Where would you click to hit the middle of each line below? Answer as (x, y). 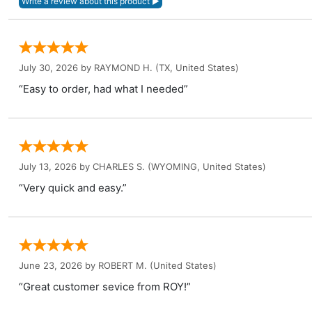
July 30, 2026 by (56, 68)
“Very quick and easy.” (73, 188)
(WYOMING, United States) (205, 166)
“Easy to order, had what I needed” (103, 89)
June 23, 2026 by (58, 265)
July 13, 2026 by (56, 166)
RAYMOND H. (123, 68)
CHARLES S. (119, 166)
